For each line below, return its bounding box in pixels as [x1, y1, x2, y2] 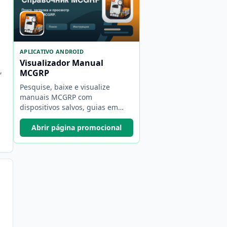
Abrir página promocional [31, 123, 122, 132]
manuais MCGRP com [20, 92, 92, 102]
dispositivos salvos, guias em [20, 102, 118, 112]
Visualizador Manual [20, 57, 103, 68]
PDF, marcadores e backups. [20, 112, 115, 122]
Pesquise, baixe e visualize [20, 82, 110, 92]
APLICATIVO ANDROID [20, 48, 84, 55]
